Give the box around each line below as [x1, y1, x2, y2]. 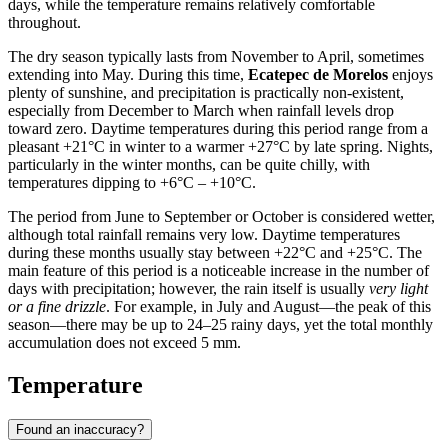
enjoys [388, 65, 433, 83]
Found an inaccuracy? [16, 421, 144, 437]
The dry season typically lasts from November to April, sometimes [8, 47, 424, 65]
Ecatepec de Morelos [248, 65, 388, 83]
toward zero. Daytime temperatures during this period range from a [8, 119, 428, 137]
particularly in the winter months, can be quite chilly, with [8, 155, 370, 173]
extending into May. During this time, [8, 65, 248, 83]
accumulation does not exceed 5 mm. [8, 333, 241, 351]
